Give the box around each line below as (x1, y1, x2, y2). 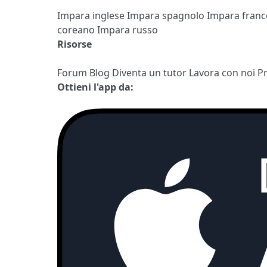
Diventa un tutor (112, 66, 189, 79)
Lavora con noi (189, 66, 257, 79)
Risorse (57, 37, 92, 51)
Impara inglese (57, 8, 127, 22)
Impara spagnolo (127, 8, 207, 22)
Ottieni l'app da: (57, 80, 133, 94)
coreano (57, 23, 97, 36)
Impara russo (97, 23, 158, 36)
